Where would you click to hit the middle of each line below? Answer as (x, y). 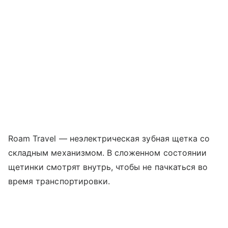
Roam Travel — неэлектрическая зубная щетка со (109, 139)
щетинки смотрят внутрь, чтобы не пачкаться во (108, 167)
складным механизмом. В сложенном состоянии (108, 153)
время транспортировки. (59, 181)
